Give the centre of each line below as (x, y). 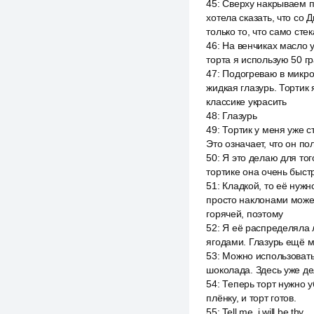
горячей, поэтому (245, 214)
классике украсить (246, 102)
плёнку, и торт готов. (251, 298)
